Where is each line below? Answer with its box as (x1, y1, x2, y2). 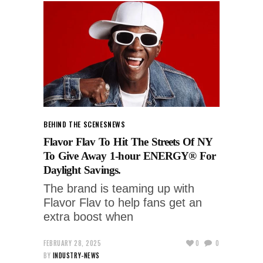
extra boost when (43, 210, 133, 223)
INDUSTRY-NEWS (52, 250, 100, 260)
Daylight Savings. (43, 163, 120, 176)
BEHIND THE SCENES (43, 119, 108, 129)
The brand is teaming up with (43, 181, 194, 195)
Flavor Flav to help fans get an (43, 195, 202, 209)
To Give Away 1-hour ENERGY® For (43, 149, 216, 162)
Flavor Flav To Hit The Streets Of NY (43, 135, 213, 148)
